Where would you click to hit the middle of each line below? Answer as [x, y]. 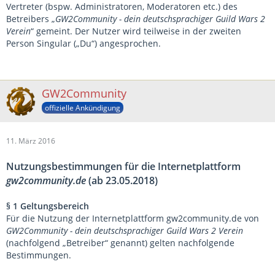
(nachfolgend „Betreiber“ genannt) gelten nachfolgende [120, 243]
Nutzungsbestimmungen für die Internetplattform [123, 166]
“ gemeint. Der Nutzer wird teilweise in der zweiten [136, 31]
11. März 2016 [31, 141]
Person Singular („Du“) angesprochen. [83, 43]
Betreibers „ [31, 19]
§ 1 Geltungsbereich [48, 206]
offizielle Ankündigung [83, 107]
